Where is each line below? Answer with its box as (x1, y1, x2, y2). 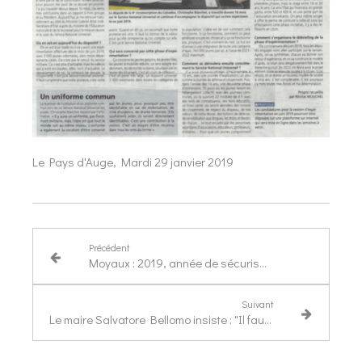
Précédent (88, 241, 129, 255)
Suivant (242, 297, 274, 311)
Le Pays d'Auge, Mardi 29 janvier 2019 (32, 154, 236, 170)
